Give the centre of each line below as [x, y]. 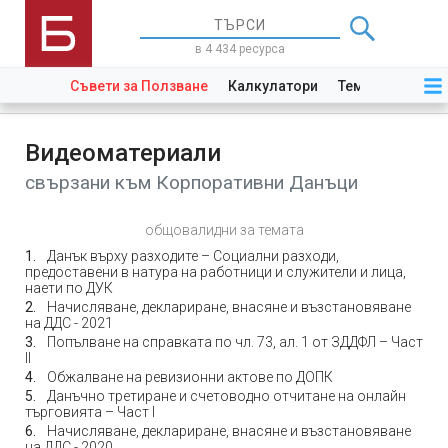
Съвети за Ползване [139, 86]
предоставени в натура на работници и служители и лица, [215, 272]
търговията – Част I [90, 412]
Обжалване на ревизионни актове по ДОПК [190, 377]
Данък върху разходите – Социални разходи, [193, 256]
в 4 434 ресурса [240, 48]
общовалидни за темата [224, 230]
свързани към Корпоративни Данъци [191, 182]
